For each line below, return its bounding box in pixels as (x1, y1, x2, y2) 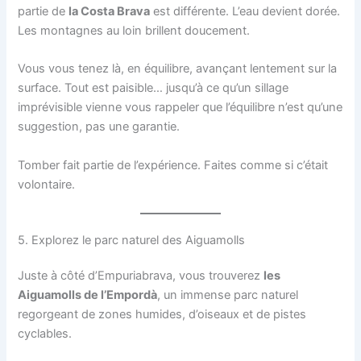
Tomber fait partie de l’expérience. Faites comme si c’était (18, 157, 329, 172)
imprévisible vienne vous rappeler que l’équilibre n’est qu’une (18, 100, 343, 115)
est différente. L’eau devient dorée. (150, 3, 341, 19)
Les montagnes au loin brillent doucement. (18, 23, 251, 38)
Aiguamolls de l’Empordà (18, 287, 158, 302)
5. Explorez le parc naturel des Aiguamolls (18, 232, 246, 247)
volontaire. (18, 176, 76, 192)
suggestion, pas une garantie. (18, 119, 180, 135)
